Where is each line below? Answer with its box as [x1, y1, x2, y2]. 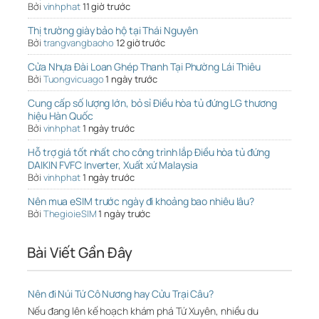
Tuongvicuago [43, 73, 104, 86]
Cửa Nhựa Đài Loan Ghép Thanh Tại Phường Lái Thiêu [28, 60, 261, 74]
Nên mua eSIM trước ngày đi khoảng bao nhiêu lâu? [28, 194, 255, 209]
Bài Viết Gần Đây [27, 243, 132, 263]
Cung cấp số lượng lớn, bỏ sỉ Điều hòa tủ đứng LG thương [28, 96, 277, 110]
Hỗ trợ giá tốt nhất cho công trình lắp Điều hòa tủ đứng [28, 145, 270, 159]
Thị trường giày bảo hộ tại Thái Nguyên [28, 23, 199, 38]
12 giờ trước [116, 36, 165, 50]
